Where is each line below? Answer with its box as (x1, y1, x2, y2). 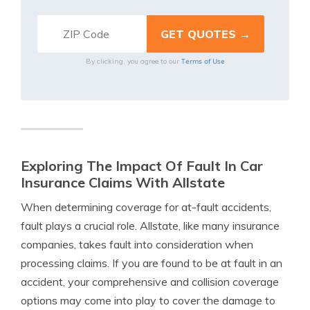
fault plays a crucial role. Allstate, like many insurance (21, 219, 280, 232)
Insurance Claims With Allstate (21, 174, 225, 191)
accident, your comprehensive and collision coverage (21, 275, 279, 289)
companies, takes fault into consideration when (21, 237, 253, 251)
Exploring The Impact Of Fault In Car (21, 157, 263, 174)
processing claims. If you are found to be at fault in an (21, 256, 282, 270)
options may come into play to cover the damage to (21, 293, 275, 307)
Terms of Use (181, 56, 225, 66)
